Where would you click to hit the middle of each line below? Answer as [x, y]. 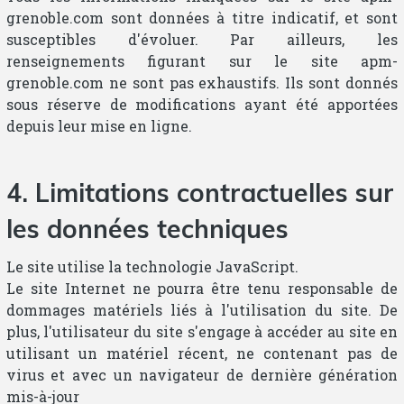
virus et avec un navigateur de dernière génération [202, 374]
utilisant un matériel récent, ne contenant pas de [202, 353]
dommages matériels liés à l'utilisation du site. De [202, 309]
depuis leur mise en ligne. [99, 125]
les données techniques [147, 228]
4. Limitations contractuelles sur [200, 192]
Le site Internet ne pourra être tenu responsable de [202, 288]
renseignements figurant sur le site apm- [202, 60]
